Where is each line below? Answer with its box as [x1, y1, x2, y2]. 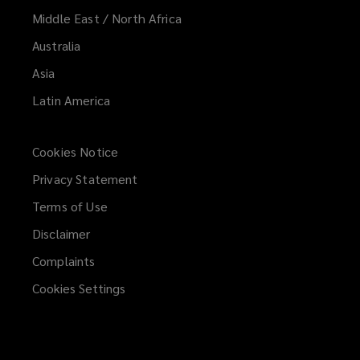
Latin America [32, 92, 110, 109]
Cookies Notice [32, 143, 119, 161]
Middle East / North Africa [32, 10, 182, 27]
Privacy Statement [32, 170, 138, 188]
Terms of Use [32, 198, 108, 215]
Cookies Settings [32, 280, 125, 297]
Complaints [32, 252, 96, 270]
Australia [32, 37, 81, 55]
